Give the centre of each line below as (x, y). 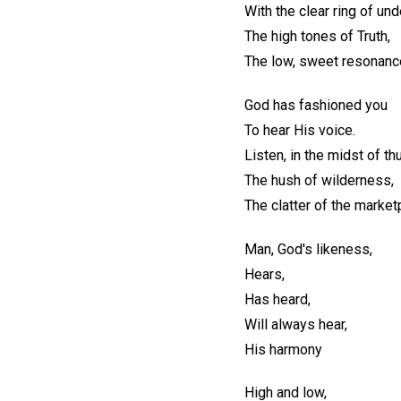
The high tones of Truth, (317, 36)
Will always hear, (296, 324)
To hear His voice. (300, 130)
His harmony (283, 349)
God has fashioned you (316, 105)
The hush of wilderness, (319, 180)
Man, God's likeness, (308, 249)
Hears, (264, 274)
